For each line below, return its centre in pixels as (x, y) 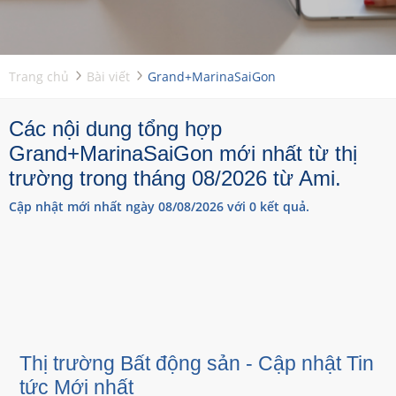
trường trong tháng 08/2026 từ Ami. (175, 178)
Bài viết (108, 76)
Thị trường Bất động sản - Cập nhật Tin (197, 364)
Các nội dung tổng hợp (115, 129)
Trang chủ (39, 76)
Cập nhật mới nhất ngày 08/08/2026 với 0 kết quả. (159, 206)
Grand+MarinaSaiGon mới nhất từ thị (183, 153)
